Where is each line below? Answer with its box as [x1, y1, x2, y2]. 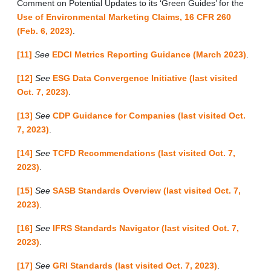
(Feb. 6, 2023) [17, 25, 73, 36]
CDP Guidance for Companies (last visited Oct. [53, 110, 246, 120]
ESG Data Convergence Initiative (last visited [53, 73, 238, 83]
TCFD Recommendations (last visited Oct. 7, [53, 148, 235, 158]
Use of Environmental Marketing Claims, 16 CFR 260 [17, 11, 231, 22]
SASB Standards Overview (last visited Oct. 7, [53, 185, 241, 195]
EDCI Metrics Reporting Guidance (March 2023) [52, 49, 246, 59]
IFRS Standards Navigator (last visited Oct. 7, [53, 223, 239, 233]
